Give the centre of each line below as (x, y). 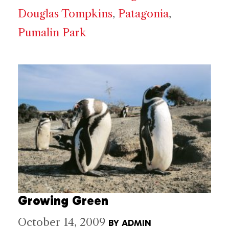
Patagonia (143, 14)
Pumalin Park (52, 33)
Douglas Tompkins (65, 14)
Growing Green (63, 201)
